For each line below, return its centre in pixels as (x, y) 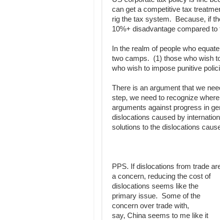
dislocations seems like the (155, 186)
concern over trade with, (151, 206)
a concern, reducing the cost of (161, 176)
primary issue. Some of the (156, 196)
